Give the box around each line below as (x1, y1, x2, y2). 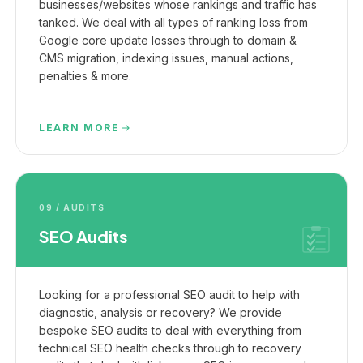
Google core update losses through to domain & (39, 33, 297, 47)
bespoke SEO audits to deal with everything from (39, 323, 301, 337)
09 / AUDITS (39, 203, 105, 212)
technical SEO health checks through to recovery (39, 341, 301, 355)
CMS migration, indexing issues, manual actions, (39, 51, 293, 65)
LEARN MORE (39, 122, 120, 134)
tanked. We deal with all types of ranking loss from (39, 15, 308, 29)
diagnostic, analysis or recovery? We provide (39, 305, 282, 319)
